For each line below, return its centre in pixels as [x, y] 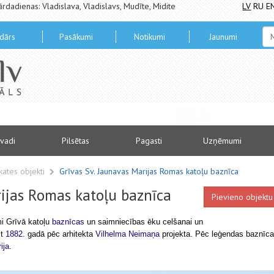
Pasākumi [76, 37]
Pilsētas [76, 141]
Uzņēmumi [223, 141]
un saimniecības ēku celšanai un [145, 222]
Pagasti [149, 141]
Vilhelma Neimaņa [128, 234]
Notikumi [150, 37]
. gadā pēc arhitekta [58, 234]
